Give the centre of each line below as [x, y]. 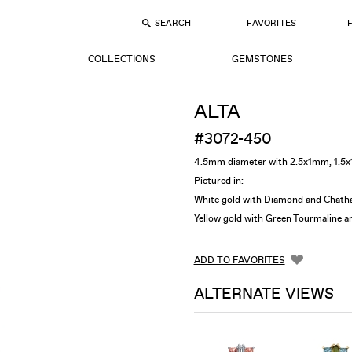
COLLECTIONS [122, 59]
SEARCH [173, 23]
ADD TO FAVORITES [239, 260]
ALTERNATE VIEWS [264, 293]
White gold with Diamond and [259, 200]
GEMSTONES [262, 59]
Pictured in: [218, 181]
